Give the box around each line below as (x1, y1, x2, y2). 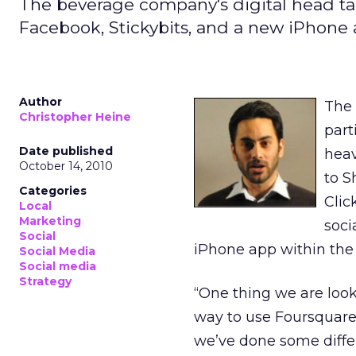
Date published (19, 144, 113, 158)
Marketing (19, 214, 81, 228)
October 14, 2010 (19, 159, 113, 173)
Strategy (19, 274, 72, 288)
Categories (19, 184, 87, 198)
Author (19, 95, 62, 109)
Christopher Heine (19, 110, 131, 124)
